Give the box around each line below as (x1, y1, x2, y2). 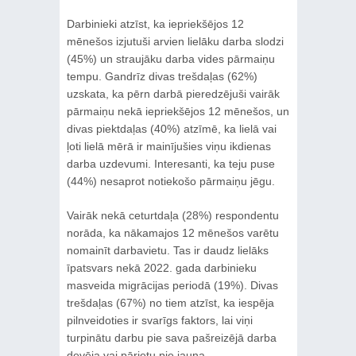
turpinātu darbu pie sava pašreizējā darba (66, 331, 277, 344)
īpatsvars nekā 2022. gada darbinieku (66, 261, 257, 274)
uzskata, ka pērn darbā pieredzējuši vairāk (66, 87, 280, 100)
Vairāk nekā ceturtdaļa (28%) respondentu (66, 208, 279, 222)
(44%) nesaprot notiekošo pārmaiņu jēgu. (66, 174, 275, 188)
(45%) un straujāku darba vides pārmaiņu (66, 52, 275, 65)
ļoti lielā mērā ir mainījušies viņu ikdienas (66, 139, 271, 153)
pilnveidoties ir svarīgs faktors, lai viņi (66, 313, 253, 327)
